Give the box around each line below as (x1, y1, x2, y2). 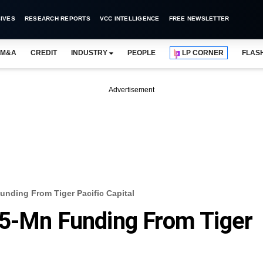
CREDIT (30, 49, 57, 57)
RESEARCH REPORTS (24, 15, 90, 22)
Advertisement (109, 86, 154, 94)
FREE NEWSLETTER (168, 15, 230, 22)
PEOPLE (127, 49, 156, 57)
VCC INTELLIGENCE (99, 15, 160, 22)
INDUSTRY (70, 49, 107, 57)
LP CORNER (182, 49, 224, 57)
